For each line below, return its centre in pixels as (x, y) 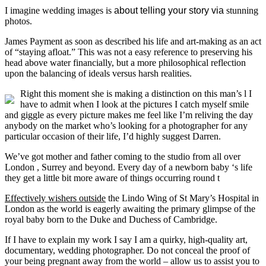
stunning (241, 10)
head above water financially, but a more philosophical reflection (125, 62)
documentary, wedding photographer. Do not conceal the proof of (127, 250)
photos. (18, 21)
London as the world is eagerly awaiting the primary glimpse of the (130, 208)
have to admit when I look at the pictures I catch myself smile (134, 104)
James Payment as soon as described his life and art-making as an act (133, 41)
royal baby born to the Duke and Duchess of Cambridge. (111, 219)
